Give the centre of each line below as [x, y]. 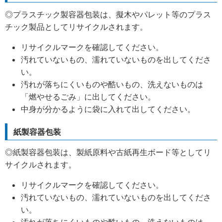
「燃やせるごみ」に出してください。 [88, 97]
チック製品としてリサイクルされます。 [76, 27]
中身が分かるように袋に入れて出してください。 [108, 109]
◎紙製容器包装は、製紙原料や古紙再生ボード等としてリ [108, 152]
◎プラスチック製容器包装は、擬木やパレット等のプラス [108, 15]
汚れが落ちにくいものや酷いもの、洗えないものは [112, 84]
